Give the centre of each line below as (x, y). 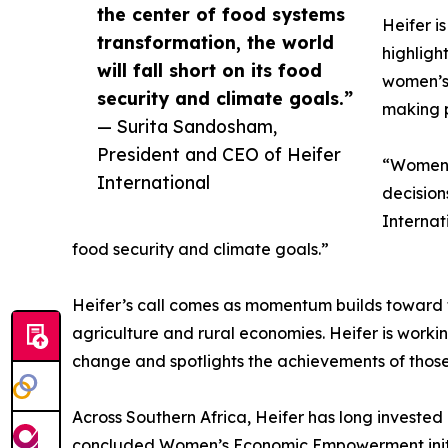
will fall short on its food (209, 69)
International (153, 181)
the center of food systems (221, 13)
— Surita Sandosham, (187, 125)
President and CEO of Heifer (219, 153)
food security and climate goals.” (200, 248)
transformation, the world (215, 41)
